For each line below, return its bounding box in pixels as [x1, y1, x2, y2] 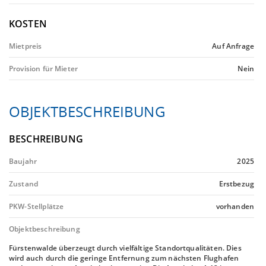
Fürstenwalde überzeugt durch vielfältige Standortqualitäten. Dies [9, 243, 242, 253]
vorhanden [216, 201, 254, 211]
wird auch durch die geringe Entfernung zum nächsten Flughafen [9, 253, 239, 263]
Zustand [9, 179, 39, 189]
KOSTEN [9, 17, 47, 30]
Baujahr [9, 156, 37, 166]
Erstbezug [218, 179, 254, 189]
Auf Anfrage [212, 41, 254, 51]
